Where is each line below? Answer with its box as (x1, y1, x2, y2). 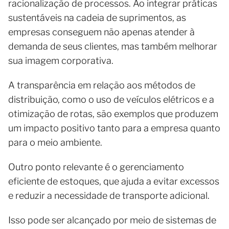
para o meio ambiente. (8, 136, 102, 148)
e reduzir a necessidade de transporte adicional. (8, 190, 212, 201)
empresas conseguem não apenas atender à (8, 26, 195, 37)
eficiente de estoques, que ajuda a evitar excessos (8, 175, 219, 187)
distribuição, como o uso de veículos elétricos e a (8, 94, 214, 105)
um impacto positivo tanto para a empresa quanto (8, 122, 220, 133)
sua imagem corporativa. (8, 55, 116, 66)
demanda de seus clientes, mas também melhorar (8, 40, 217, 52)
